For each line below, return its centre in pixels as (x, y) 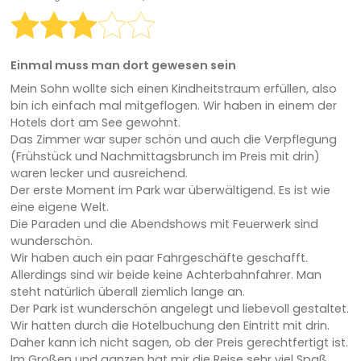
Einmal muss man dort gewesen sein (123, 65)
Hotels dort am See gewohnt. (95, 122)
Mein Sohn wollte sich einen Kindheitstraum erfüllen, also (173, 88)
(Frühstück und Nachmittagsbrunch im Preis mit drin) (165, 156)
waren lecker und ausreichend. (99, 173)
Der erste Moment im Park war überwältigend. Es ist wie (170, 190)
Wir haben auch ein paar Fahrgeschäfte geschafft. (159, 257)
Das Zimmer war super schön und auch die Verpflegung (173, 139)
